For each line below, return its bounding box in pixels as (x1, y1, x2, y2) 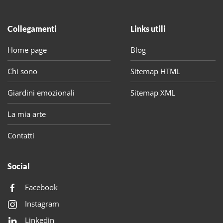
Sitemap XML (130, 88, 175, 98)
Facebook (25, 182, 58, 193)
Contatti (7, 130, 34, 140)
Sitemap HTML (130, 66, 180, 76)
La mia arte (7, 109, 46, 119)
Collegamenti (7, 24, 57, 33)
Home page (7, 45, 47, 55)
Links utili (130, 24, 166, 33)
